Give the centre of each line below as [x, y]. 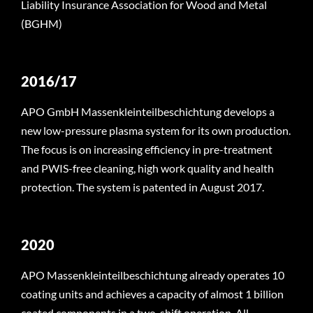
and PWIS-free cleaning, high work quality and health [147, 168]
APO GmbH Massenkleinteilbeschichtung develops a [147, 112]
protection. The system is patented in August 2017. [142, 187]
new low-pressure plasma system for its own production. [155, 131]
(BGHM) [41, 24]
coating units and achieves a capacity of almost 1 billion [152, 294]
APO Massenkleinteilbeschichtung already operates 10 [152, 275]
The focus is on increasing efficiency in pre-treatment [146, 150]
